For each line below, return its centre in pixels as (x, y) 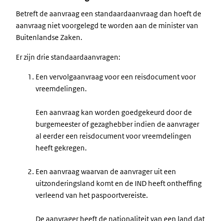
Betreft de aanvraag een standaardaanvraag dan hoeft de (109, 14)
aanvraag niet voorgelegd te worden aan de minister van (107, 25)
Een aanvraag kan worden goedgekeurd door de (114, 112)
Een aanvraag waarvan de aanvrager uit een (106, 171)
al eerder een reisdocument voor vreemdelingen (113, 136)
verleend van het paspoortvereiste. (92, 195)
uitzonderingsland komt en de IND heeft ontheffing (119, 183)
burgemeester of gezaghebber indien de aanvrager (117, 124)
